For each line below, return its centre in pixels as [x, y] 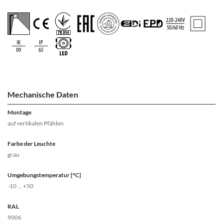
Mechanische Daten [43, 94]
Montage [19, 112]
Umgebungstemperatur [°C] [44, 175]
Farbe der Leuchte [31, 144]
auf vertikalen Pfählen [36, 123]
